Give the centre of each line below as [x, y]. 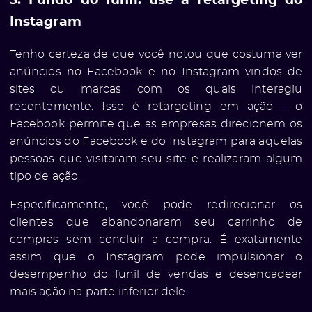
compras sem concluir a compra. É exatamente [156, 239]
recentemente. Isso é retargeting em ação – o [156, 106]
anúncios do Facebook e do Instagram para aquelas [156, 141]
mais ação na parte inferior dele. [99, 291]
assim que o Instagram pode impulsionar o [156, 257]
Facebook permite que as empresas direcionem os [156, 124]
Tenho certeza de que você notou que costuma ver [156, 54]
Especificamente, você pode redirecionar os [156, 204]
